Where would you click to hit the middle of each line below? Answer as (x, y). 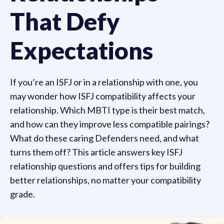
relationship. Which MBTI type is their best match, (107, 110)
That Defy (65, 21)
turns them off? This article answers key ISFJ (96, 152)
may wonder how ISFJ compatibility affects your (103, 96)
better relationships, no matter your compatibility (105, 180)
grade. (22, 194)
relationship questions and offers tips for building (105, 166)
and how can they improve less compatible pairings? (110, 124)
